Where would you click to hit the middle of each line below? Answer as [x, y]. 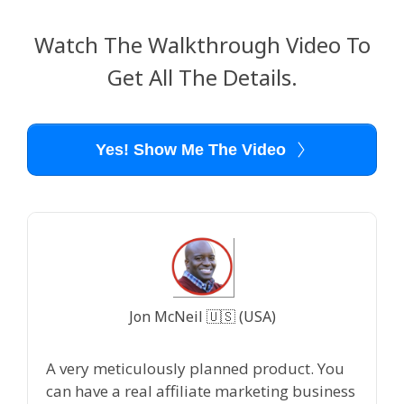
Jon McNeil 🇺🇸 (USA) [202, 316]
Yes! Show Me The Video [190, 150]
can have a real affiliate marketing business [201, 391]
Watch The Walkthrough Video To [202, 45]
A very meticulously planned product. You [195, 369]
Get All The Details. [202, 78]
